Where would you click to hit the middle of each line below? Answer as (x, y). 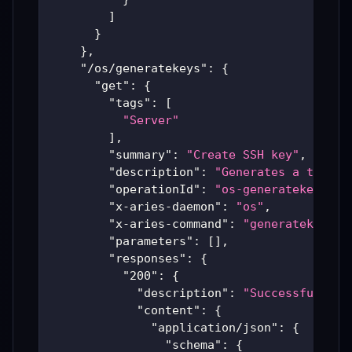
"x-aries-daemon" (165, 207)
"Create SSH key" (243, 155)
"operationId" (154, 190)
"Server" (151, 121)
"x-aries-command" (169, 224)
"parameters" (151, 242)
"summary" (140, 155)
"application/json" (214, 328)
